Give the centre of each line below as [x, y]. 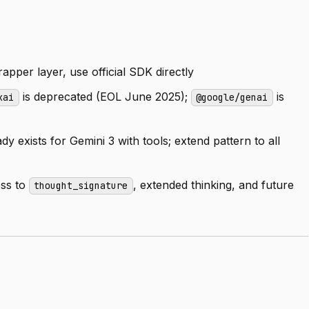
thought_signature [81, 186]
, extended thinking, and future [213, 185]
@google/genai [232, 98]
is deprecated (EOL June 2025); [105, 97]
